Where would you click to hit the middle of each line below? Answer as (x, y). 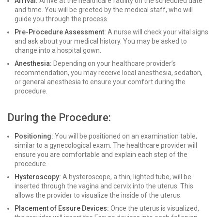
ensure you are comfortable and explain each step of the (101, 155)
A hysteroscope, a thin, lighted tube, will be (126, 177)
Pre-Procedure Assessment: (60, 32)
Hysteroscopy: (38, 177)
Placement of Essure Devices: (62, 208)
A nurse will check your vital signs (157, 32)
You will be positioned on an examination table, (125, 136)
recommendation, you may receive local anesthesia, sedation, (108, 73)
